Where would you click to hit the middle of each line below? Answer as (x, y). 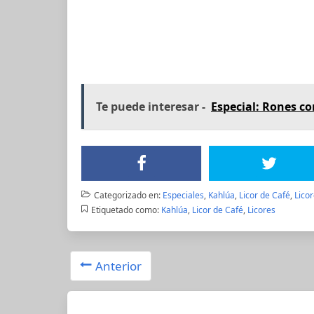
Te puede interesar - (151, 107)
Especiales (183, 195)
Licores (261, 210)
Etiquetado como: (125, 210)
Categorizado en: (127, 195)
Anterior (119, 266)
